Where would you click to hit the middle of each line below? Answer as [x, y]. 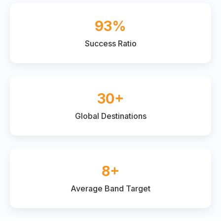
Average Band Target [110, 189]
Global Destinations [110, 116]
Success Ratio [110, 44]
